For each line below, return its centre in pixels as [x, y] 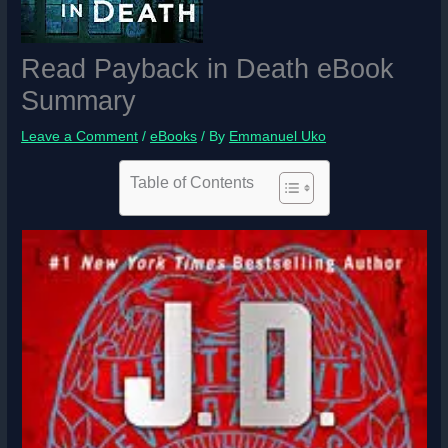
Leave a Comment [80, 137]
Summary [79, 101]
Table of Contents [191, 181]
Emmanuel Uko [278, 137]
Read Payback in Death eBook [208, 69]
